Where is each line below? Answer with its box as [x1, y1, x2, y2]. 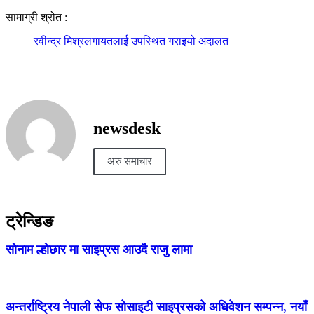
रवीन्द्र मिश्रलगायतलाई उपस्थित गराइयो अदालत [34, 35, 228, 47]
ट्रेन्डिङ [6, 212, 53, 231]
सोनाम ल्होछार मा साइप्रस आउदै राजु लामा [6, 242, 192, 257]
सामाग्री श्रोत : [6, 11, 67, 23]
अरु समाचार [107, 155, 152, 167]
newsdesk [93, 118, 161, 137]
